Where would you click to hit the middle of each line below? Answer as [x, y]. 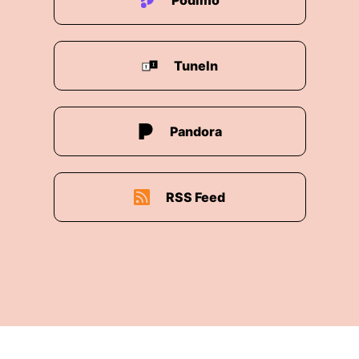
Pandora [196, 131]
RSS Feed [196, 197]
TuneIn [196, 66]
